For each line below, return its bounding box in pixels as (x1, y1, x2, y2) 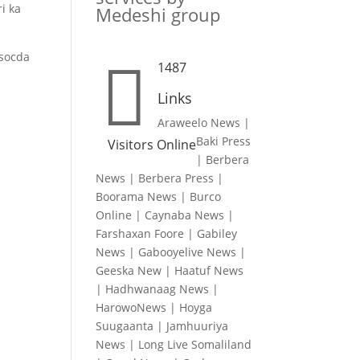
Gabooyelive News (138, 243, 237, 260)
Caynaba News (145, 207, 225, 223)
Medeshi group (96, 2, 221, 27)
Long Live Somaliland (138, 336, 252, 352)
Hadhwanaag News (105, 280, 210, 297)
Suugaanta (96, 317, 154, 333)
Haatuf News (174, 262, 244, 278)
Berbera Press (138, 170, 215, 186)
